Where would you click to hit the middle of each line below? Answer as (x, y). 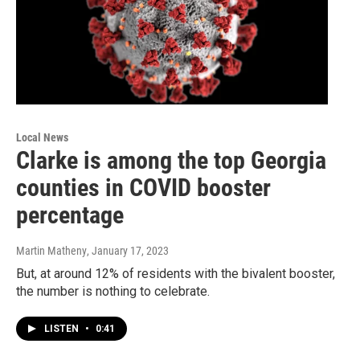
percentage (70, 215)
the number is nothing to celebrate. (113, 292)
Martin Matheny (51, 251)
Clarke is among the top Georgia (171, 161)
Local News (42, 138)
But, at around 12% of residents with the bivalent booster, (176, 274)
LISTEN (63, 329)
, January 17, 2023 (128, 251)
